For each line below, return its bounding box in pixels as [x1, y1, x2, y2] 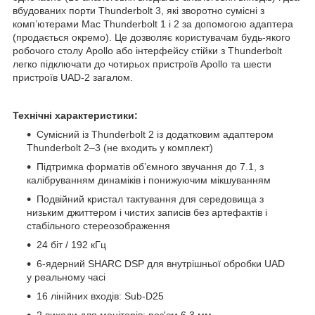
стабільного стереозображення [27, 219, 170, 231]
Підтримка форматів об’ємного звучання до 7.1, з [37, 160, 264, 172]
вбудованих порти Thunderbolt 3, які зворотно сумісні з [13, 4, 264, 16]
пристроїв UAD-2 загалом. [13, 71, 133, 83]
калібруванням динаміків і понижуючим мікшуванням [27, 174, 271, 186]
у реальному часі [27, 271, 105, 283]
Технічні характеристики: [13, 109, 138, 121]
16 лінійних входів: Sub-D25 [37, 290, 164, 302]
